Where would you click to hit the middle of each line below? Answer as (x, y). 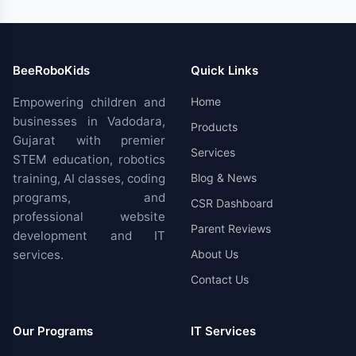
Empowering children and (89, 102)
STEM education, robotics (89, 159)
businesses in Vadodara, (89, 121)
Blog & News (224, 178)
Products (214, 127)
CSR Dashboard (232, 203)
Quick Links (224, 70)
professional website (89, 217)
